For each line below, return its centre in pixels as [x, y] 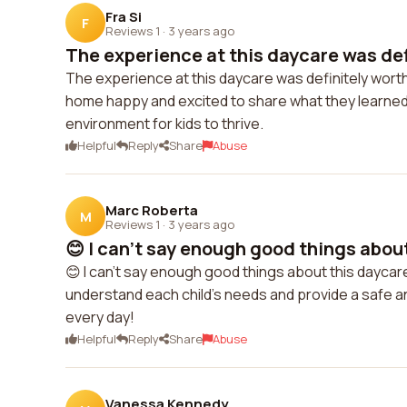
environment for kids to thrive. [164, 124]
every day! [100, 317]
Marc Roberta [152, 210]
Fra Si [124, 16]
